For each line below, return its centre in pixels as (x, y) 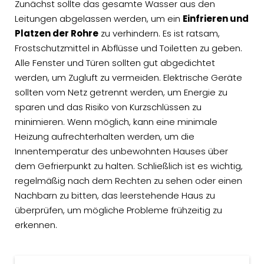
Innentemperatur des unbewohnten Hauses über (121, 151)
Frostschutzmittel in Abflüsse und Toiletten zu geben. (128, 48)
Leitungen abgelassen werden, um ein (99, 19)
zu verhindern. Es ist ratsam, (159, 34)
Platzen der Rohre (57, 34)
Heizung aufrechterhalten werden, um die (105, 137)
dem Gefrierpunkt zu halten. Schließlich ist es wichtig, (129, 166)
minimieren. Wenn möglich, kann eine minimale (116, 122)
